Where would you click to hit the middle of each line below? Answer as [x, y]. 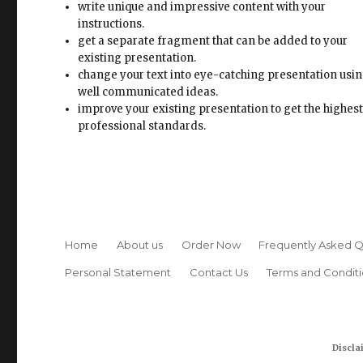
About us [139, 167]
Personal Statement [118, 195]
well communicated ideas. [148, 15]
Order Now [211, 167]
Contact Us [218, 195]
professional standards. [142, 49]
